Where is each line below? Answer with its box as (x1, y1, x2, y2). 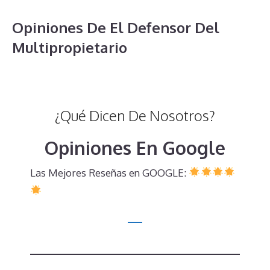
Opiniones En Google (45, 136, 225, 159)
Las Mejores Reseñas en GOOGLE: (30, 166, 189, 179)
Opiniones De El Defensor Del (12, 17, 219, 37)
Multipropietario (12, 37, 127, 57)
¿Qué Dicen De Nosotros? (55, 105, 215, 125)
